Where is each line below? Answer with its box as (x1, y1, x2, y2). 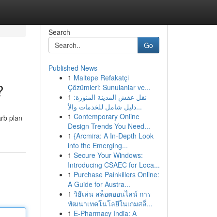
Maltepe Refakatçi (73, 73, 129, 82)
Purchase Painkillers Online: (73, 170, 159, 179)
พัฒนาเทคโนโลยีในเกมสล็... (67, 199, 153, 208)
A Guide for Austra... (67, 179, 130, 189)
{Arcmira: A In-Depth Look (73, 131, 154, 140)
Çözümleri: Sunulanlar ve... (67, 82, 151, 92)
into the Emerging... (67, 140, 128, 150)
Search (48, 27, 70, 37)
